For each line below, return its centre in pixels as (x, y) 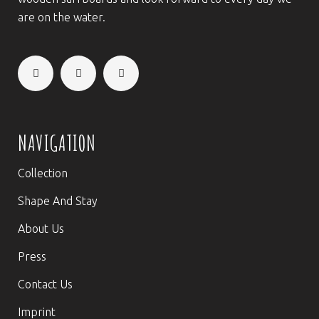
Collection (43, 173)
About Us (41, 229)
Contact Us (45, 284)
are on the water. (62, 17)
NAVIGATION (57, 143)
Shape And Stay (58, 201)
